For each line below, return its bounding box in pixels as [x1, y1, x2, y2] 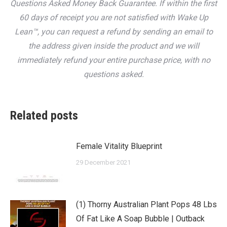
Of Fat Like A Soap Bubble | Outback [76, 214, 205, 224]
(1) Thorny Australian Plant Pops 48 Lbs [76, 200, 217, 210]
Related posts [10, 108, 78, 123]
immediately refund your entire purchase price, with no [17, 55, 210, 65]
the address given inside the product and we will [28, 41, 199, 51]
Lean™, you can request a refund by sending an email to [14, 27, 213, 37]
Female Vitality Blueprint [76, 141, 162, 152]
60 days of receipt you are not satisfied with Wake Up [19, 13, 208, 23]
